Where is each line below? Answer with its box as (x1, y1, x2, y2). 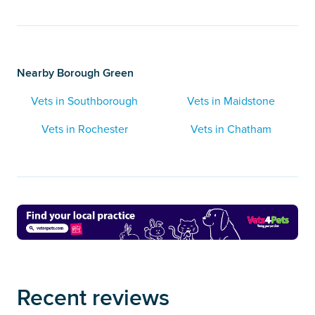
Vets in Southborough (31, 94, 138, 109)
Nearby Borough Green (17, 65, 134, 82)
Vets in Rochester (41, 122, 128, 137)
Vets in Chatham (190, 122, 271, 137)
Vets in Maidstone (186, 94, 275, 109)
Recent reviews (17, 280, 169, 314)
